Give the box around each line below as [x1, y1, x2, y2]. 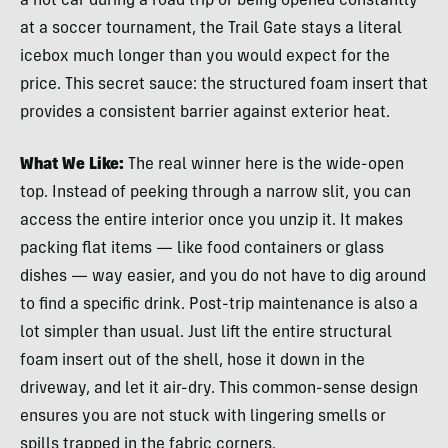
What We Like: [20, 156, 124, 173]
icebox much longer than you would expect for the [20, 48, 390, 65]
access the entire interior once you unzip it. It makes [20, 212, 403, 229]
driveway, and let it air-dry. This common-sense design [20, 380, 418, 397]
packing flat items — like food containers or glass [20, 240, 384, 257]
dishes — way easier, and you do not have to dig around [20, 268, 426, 285]
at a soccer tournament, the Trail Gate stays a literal [20, 20, 402, 37]
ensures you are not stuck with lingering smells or [20, 408, 386, 425]
